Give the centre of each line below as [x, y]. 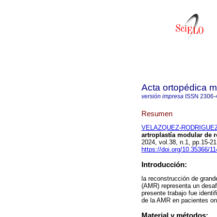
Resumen [157, 113]
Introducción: [164, 165]
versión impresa [163, 96]
